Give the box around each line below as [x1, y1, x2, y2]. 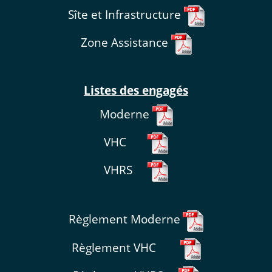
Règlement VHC [71, 239, 180, 255]
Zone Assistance [80, 34, 171, 50]
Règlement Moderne [69, 211, 180, 226]
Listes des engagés [84, 82, 188, 98]
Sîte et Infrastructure [67, 6, 184, 22]
